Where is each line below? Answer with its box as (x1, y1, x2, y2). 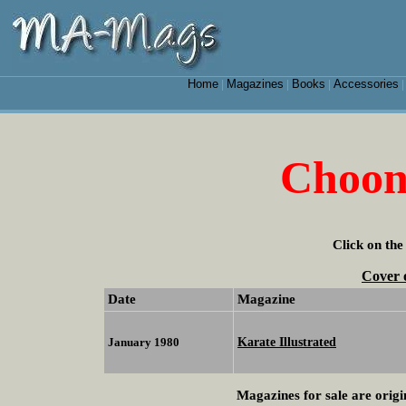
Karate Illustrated (237, 334, 336, 350)
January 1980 (108, 335, 179, 350)
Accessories (333, 77, 399, 91)
